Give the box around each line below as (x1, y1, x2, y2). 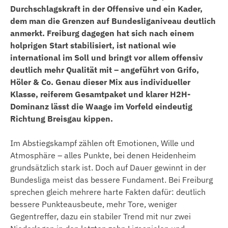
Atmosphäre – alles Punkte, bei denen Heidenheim (10, 150, 196, 161)
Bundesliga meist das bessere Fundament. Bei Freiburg (10, 175, 213, 185)
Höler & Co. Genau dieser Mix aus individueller (10, 77, 190, 88)
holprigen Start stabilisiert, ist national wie (10, 40, 176, 51)
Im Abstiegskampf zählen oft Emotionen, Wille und (10, 138, 194, 149)
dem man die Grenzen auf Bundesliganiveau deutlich (10, 16, 216, 26)
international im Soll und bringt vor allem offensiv (10, 52, 203, 63)
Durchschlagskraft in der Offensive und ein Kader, (10, 4, 203, 14)
